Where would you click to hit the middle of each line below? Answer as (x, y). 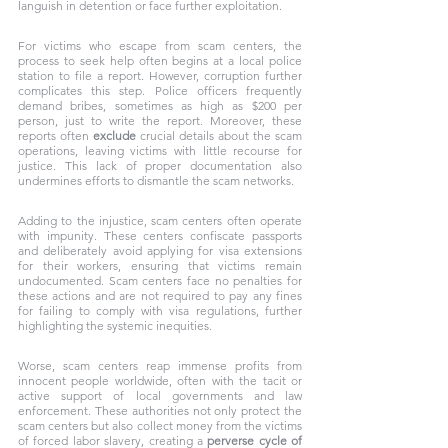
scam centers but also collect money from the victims (160, 425)
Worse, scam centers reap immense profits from (160, 365)
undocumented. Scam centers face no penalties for (160, 280)
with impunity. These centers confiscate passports (160, 235)
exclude (114, 135)
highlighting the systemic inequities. (116, 325)
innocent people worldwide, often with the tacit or (160, 380)
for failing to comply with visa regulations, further (160, 310)
